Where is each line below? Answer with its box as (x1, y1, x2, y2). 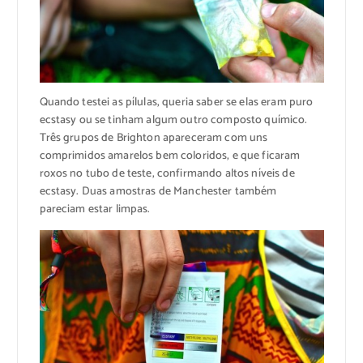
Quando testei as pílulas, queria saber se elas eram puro (39, 93, 314, 113)
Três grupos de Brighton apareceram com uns (39, 129, 268, 148)
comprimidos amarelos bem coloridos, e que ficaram (39, 147, 301, 166)
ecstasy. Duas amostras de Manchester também (39, 182, 277, 202)
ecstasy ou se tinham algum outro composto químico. (39, 111, 308, 130)
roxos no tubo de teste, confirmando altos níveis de (39, 164, 295, 184)
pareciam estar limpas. (39, 200, 151, 220)
